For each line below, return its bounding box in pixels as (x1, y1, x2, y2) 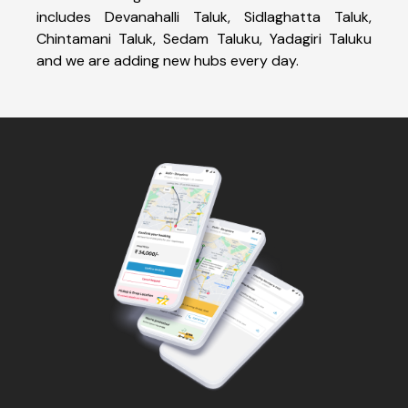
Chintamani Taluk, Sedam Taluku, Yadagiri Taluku (36, 28, 372, 48)
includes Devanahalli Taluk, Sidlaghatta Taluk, (36, 6, 372, 26)
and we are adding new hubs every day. (36, 50, 299, 70)
